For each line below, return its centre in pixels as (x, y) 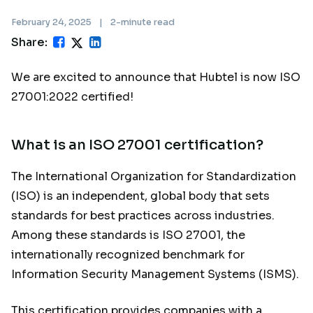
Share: (29, 42)
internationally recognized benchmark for (128, 254)
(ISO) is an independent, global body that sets (140, 196)
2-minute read (143, 22)
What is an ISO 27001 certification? (137, 145)
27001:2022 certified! (74, 96)
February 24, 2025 (52, 22)
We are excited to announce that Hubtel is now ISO (156, 77)
